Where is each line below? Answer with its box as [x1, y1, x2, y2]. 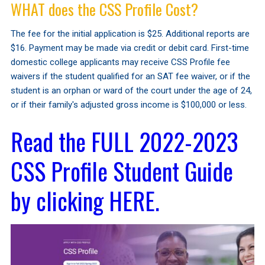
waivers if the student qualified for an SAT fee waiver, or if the [10, 70, 250, 82]
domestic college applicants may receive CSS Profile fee [10, 56, 230, 67]
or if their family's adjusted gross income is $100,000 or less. [10, 99, 247, 110]
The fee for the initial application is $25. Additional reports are [10, 28, 250, 39]
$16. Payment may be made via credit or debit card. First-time [10, 42, 249, 53]
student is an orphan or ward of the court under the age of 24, [10, 85, 252, 96]
